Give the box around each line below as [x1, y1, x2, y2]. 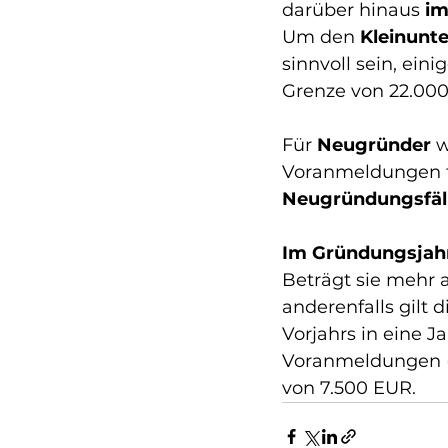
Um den [282, 26, 360, 48]
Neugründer [317, 134, 431, 156]
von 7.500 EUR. [282, 377, 416, 399]
